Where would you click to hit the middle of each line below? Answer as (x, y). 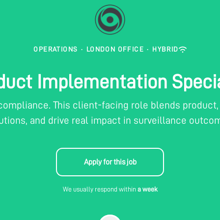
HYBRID (165, 49)
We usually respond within (100, 189)
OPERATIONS (56, 49)
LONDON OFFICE (115, 49)
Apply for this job (110, 162)
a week (147, 189)
